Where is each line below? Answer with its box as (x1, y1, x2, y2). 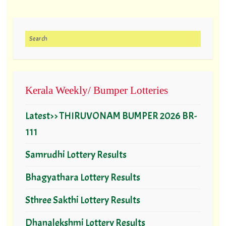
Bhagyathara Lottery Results (25, 171, 140, 184)
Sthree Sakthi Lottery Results (25, 193, 140, 206)
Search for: (25, 31, 68, 44)
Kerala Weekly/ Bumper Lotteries (25, 84, 168, 96)
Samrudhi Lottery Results (25, 148, 127, 161)
